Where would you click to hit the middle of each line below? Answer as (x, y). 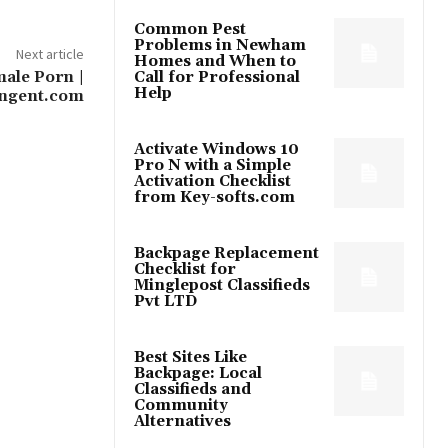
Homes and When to (215, 61)
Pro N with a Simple (212, 165)
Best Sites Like (190, 357)
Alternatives (182, 421)
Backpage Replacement (226, 253)
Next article (49, 53)
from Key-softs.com (214, 197)
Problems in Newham (220, 45)
